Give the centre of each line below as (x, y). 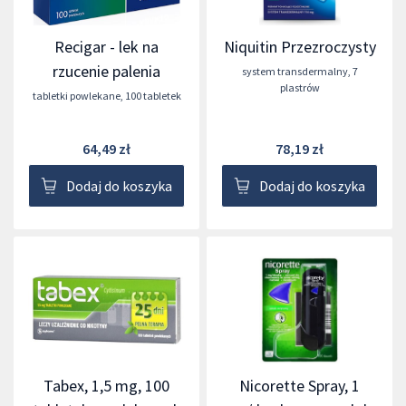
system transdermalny (295, 72)
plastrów (300, 88)
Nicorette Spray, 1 (300, 386)
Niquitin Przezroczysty (300, 47)
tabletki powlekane (76, 96)
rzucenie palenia (106, 72)
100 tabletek (153, 96)
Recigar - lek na (106, 47)
